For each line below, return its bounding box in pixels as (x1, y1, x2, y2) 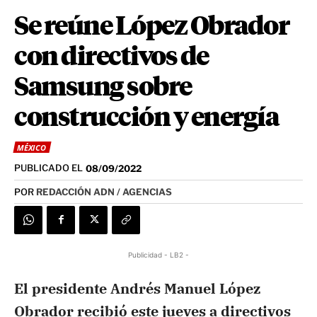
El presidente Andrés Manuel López (14, 278, 260, 298)
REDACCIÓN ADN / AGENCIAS (36, 185, 172, 197)
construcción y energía (14, 105, 278, 132)
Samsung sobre (14, 75, 192, 101)
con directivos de (14, 45, 209, 71)
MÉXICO (17, 142, 46, 154)
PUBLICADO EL (14, 162, 83, 174)
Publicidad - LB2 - (128, 250, 189, 259)
